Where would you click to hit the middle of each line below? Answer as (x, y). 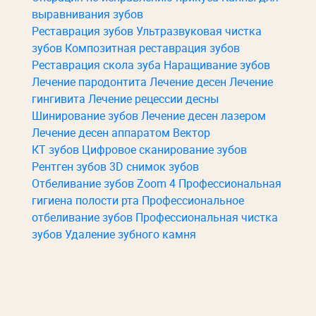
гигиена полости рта (87, 200)
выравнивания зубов (87, 14)
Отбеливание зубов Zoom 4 (105, 183)
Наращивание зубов (217, 65)
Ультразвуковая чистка (199, 31)
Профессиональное (193, 200)
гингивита (60, 99)
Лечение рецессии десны (153, 99)
